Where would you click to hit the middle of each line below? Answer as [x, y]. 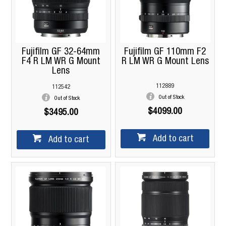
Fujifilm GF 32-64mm [61, 52]
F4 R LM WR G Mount [61, 62]
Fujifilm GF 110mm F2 [165, 52]
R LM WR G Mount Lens [165, 62]
